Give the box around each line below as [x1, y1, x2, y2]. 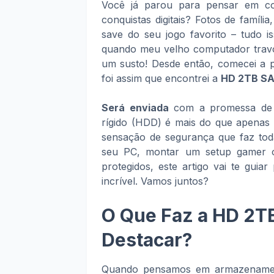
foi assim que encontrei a [102, 72, 221, 84]
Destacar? [102, 229, 192, 251]
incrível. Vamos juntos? [102, 175, 209, 187]
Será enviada [102, 102, 169, 114]
